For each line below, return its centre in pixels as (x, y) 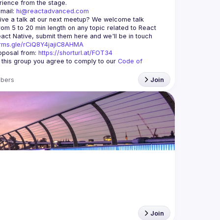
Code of (130, 61)
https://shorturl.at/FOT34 (75, 53)
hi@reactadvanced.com (53, 11)
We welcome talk (117, 19)
